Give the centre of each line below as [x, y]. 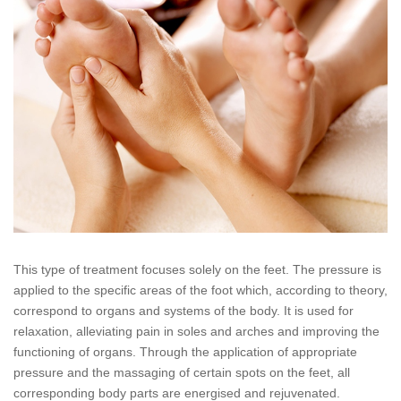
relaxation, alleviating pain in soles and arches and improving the [196, 332]
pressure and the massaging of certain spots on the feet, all [182, 373]
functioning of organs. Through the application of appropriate [185, 352]
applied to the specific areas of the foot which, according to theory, [200, 290]
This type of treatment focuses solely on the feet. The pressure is [197, 270]
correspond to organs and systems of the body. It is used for [183, 311]
